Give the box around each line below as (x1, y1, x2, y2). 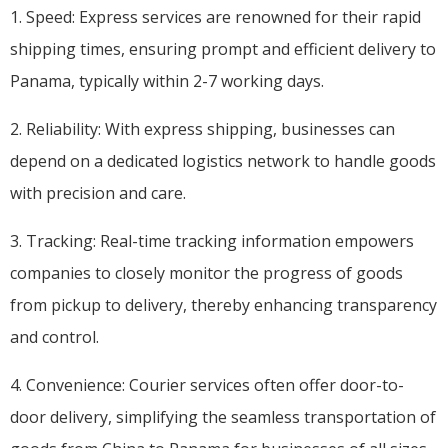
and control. (10, 325, 99, 348)
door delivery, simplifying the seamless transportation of (10, 405, 436, 428)
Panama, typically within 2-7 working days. (10, 69, 324, 92)
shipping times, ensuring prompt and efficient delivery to (10, 37, 436, 60)
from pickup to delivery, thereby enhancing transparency (10, 293, 437, 316)
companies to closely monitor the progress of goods (10, 261, 403, 284)
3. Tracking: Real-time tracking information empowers (10, 229, 414, 252)
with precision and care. (10, 181, 186, 204)
